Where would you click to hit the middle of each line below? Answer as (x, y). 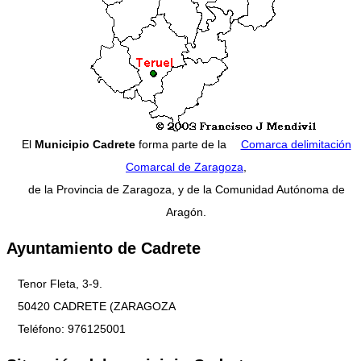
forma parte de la (182, 145)
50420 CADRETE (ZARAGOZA (97, 307)
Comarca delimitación (296, 145)
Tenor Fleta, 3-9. (60, 284)
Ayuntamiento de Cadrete (104, 248)
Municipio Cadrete (85, 145)
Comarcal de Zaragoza (185, 167)
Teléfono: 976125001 (72, 329)
